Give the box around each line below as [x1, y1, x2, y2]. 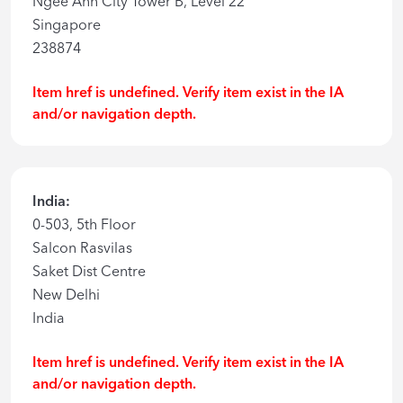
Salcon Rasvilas [32, 238, 132, 257]
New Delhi [32, 285, 100, 304]
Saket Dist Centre [32, 262, 146, 281]
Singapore [32, 15, 101, 34]
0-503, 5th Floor [32, 215, 136, 234]
